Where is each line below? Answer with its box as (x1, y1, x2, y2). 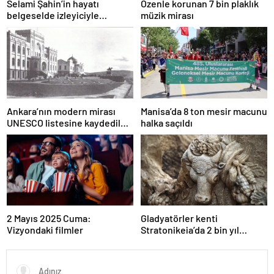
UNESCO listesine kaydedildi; (7, 116, 131, 128)
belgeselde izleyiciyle (7, 9, 99, 21)
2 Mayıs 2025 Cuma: (7, 212, 91, 224)
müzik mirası (141, 9, 194, 21)
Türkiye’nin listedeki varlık (7, 128, 118, 140)
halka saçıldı (141, 116, 193, 128)
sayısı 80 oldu (7, 139, 64, 152)
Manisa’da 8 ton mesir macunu (141, 105, 267, 117)
